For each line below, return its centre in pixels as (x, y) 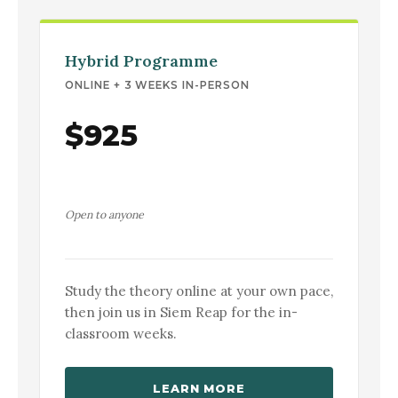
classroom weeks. (121, 334)
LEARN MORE (199, 388)
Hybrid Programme (141, 61)
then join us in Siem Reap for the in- (181, 313)
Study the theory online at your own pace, (199, 291)
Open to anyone (104, 214)
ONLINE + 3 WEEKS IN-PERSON (157, 86)
